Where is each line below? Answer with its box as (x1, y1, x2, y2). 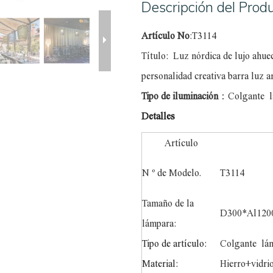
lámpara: (142, 218, 177, 229)
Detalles (141, 110, 175, 121)
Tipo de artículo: (142, 238, 207, 249)
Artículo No (141, 30, 190, 41)
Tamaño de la (142, 197, 194, 208)
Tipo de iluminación (141, 90, 219, 101)
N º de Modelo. (142, 167, 202, 178)
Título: (141, 50, 169, 61)
